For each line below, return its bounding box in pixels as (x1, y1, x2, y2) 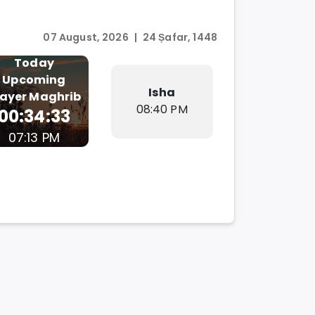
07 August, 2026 (43, 30, 129, 45)
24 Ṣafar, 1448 (142, 30, 217, 45)
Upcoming (2, 72, 66, 89)
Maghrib (29, 89, 82, 105)
